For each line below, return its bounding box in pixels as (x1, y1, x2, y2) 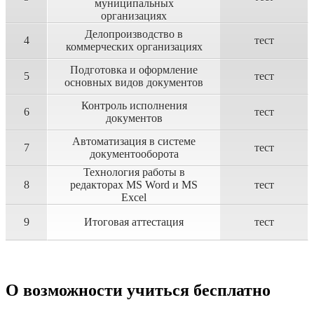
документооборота (89, 147, 179, 160)
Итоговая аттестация (84, 215, 184, 228)
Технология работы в (83, 165, 185, 178)
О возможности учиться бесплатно (6, 280, 271, 299)
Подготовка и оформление (70, 63, 198, 76)
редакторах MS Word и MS (70, 178, 198, 191)
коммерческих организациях (65, 40, 203, 53)
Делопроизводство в (85, 27, 183, 40)
